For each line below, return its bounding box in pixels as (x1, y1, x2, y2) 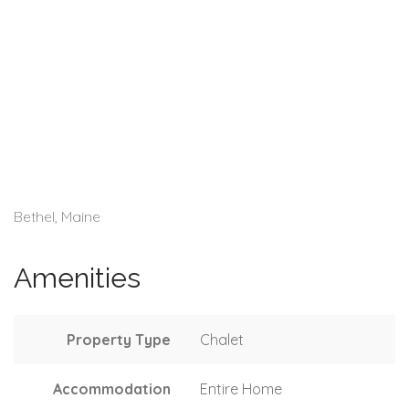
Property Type (67, 330, 171, 349)
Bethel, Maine (14, 206, 100, 225)
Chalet (200, 330, 244, 349)
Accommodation (53, 379, 171, 398)
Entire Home (200, 379, 282, 398)
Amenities (14, 261, 141, 294)
